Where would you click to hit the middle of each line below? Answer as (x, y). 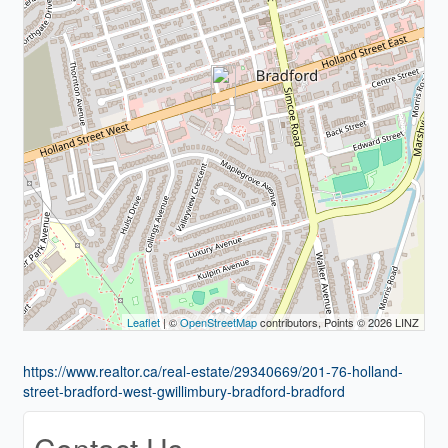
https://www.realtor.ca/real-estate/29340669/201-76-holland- (212, 370)
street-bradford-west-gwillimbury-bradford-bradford (183, 390)
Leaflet (144, 321)
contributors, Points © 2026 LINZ (338, 321)
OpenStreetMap (219, 321)
